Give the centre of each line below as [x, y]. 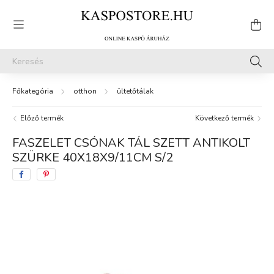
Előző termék [42, 118]
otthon [85, 91]
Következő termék [225, 118]
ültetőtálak [135, 91]
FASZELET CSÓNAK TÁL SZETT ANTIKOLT [131, 143]
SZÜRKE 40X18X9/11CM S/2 [93, 157]
